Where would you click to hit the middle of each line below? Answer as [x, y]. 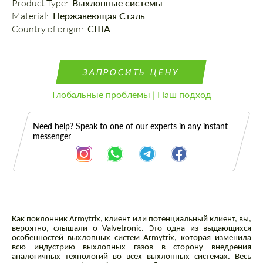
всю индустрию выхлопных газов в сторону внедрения [131, 248]
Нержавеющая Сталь [99, 16]
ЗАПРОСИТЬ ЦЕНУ [131, 72]
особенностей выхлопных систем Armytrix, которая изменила [131, 238]
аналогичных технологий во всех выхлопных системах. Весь [131, 257]
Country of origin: [48, 29]
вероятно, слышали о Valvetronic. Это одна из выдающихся [131, 229]
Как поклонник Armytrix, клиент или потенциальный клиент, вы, [131, 220]
